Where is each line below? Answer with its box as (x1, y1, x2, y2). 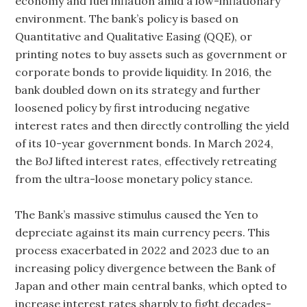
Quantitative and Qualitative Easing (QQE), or (15, 29, 253, 43)
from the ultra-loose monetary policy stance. (15, 171, 254, 186)
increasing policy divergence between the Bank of (15, 260, 276, 275)
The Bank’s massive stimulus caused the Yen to (15, 207, 259, 221)
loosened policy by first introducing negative (15, 100, 250, 114)
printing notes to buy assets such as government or (15, 47, 288, 61)
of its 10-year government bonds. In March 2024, (15, 136, 274, 150)
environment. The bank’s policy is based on (15, 11, 239, 25)
